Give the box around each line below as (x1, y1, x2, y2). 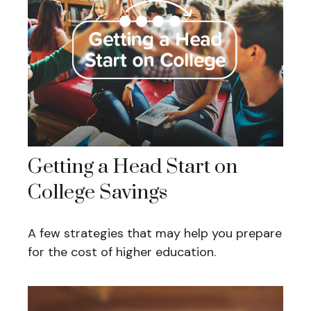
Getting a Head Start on (28, 154, 237, 180)
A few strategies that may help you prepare (28, 225, 282, 242)
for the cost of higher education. (28, 244, 216, 261)
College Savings (28, 180, 167, 206)
